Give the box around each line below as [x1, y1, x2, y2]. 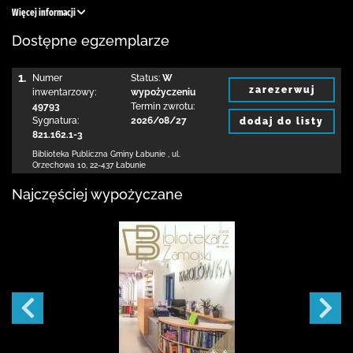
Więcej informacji [12, 7, 77, 18]
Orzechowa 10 [32, 161, 86, 169]
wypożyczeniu [130, 87, 195, 98]
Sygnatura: [32, 115, 79, 126]
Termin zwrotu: [130, 101, 195, 112]
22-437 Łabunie [90, 161, 146, 169]
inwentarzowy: [32, 87, 96, 98]
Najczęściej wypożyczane [12, 186, 183, 203]
